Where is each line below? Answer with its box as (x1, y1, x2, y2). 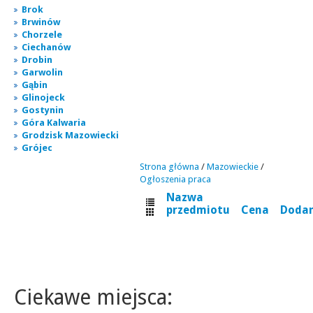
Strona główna (140, 161, 199, 172)
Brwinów (22, 17, 60, 27)
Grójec (22, 143, 52, 153)
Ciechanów (22, 42, 71, 52)
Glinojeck (22, 92, 65, 103)
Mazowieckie (207, 161, 259, 172)
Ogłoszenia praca (140, 174, 211, 184)
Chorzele (22, 29, 62, 40)
